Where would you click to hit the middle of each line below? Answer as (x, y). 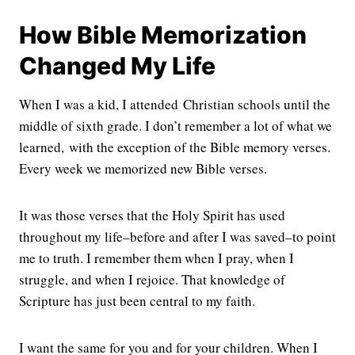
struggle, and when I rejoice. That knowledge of (152, 279)
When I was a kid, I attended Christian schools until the (175, 104)
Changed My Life (117, 65)
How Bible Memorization (163, 34)
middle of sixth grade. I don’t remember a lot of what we (176, 125)
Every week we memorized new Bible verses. (143, 168)
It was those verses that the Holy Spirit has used (152, 215)
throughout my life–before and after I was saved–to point (177, 236)
